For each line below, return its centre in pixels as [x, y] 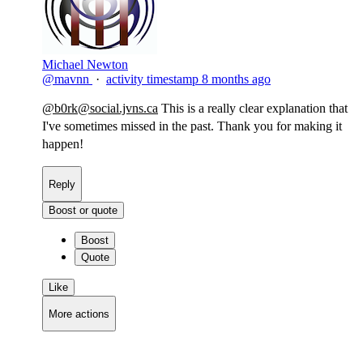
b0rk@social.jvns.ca [106, 108]
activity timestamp [152, 79]
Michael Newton [85, 64]
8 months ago [236, 79]
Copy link [108, 353]
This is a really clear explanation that [253, 108]
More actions [79, 314]
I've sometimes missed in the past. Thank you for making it [192, 126]
